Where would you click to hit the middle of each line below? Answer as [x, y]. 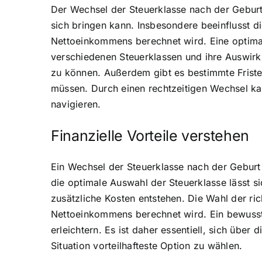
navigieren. [76, 104]
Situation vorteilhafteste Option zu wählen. [147, 245]
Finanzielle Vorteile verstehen [150, 135]
